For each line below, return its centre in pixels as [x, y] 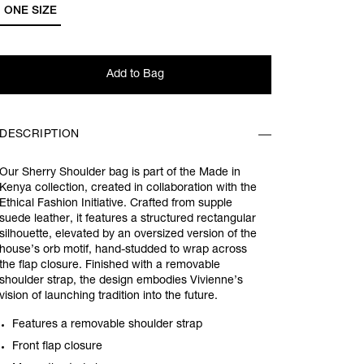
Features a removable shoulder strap [108, 325]
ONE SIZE [30, 11]
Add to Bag [136, 74]
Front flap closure [58, 347]
